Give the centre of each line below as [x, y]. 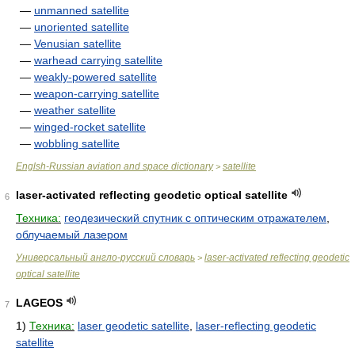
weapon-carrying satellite [97, 94]
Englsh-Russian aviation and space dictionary [115, 166]
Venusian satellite [78, 44]
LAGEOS [39, 303]
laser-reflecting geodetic [256, 326]
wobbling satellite [77, 143]
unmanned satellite [82, 10]
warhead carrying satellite [98, 60]
